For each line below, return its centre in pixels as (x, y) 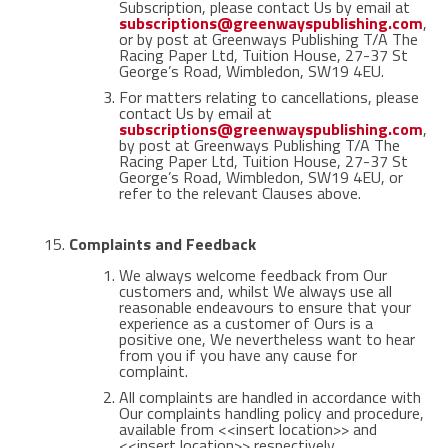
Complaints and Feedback (162, 244)
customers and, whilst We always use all (255, 291)
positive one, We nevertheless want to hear (266, 339)
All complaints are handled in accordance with (269, 397)
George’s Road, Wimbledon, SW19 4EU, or (260, 177)
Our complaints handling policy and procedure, (271, 413)
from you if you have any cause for (237, 355)
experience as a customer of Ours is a (245, 323)
